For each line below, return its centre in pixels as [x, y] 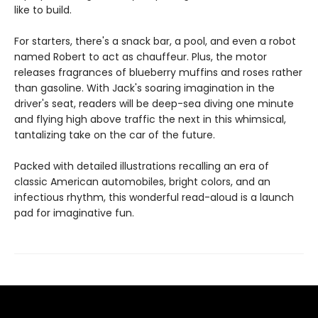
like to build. [43, 10]
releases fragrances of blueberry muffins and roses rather [158, 73]
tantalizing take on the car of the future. [115, 135]
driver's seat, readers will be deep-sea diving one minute [154, 104]
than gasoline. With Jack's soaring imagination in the [144, 88]
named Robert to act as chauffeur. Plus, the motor [141, 57]
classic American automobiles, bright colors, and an [142, 182]
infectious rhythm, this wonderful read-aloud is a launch [154, 198]
